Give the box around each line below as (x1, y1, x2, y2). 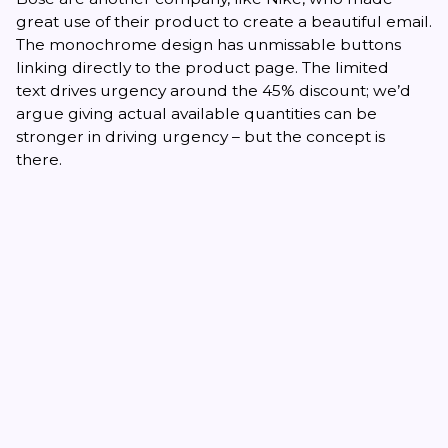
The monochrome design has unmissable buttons (16, 34, 401, 54)
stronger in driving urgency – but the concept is (16, 126, 385, 146)
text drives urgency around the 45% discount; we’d (16, 80, 411, 100)
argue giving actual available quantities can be (16, 103, 377, 123)
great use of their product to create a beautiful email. (16, 11, 432, 31)
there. (16, 149, 62, 169)
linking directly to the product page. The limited (16, 57, 389, 77)
